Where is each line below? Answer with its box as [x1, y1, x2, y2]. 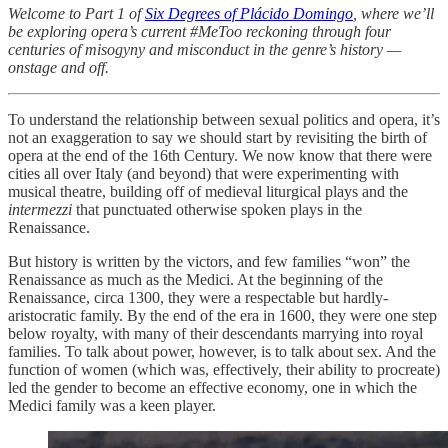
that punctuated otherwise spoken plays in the [76, 200, 362, 218]
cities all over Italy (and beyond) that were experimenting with [8, 164, 399, 182]
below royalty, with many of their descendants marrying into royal [8, 324, 423, 342]
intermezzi [8, 200, 76, 218]
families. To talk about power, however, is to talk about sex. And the [8, 342, 436, 360]
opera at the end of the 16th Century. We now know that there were [8, 146, 432, 164]
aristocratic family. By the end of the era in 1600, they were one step [8, 306, 437, 324]
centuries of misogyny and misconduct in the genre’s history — [8, 40, 401, 58]
